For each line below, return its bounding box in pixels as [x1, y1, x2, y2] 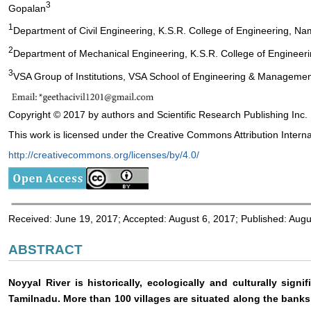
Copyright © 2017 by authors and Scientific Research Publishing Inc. [8, 108, 308, 120]
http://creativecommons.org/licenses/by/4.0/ [8, 149, 199, 160]
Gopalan [8, 2, 46, 14]
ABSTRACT [8, 242, 83, 257]
